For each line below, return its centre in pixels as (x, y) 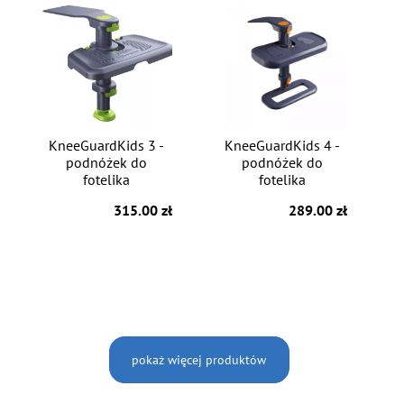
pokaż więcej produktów (199, 360)
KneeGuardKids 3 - (107, 146)
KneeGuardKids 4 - (282, 146)
